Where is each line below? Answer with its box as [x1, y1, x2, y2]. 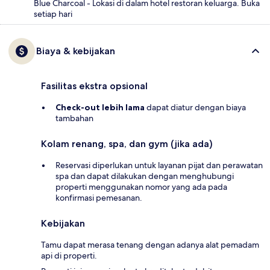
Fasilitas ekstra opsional [41, 80, 148, 92]
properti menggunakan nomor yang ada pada [55, 181, 227, 193]
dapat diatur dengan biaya [145, 102, 246, 113]
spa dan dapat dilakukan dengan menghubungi [55, 171, 234, 182]
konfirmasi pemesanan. [55, 192, 142, 204]
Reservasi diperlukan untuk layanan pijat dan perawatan [55, 160, 263, 171]
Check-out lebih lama [55, 102, 145, 113]
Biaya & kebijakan [36, 45, 115, 57]
